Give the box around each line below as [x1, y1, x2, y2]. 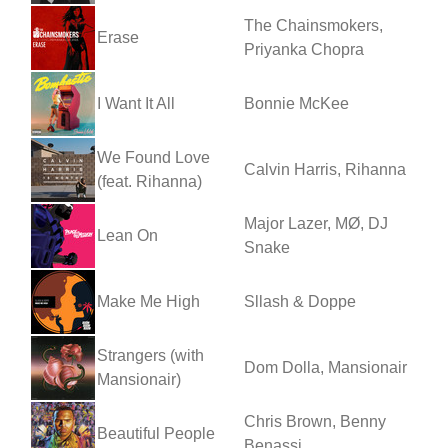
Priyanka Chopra [244, 40, 364, 58]
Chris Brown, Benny [244, 412, 386, 430]
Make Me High [97, 292, 200, 310]
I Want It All [97, 94, 175, 112]
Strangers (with [97, 346, 204, 364]
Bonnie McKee [244, 94, 349, 112]
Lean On [97, 226, 158, 244]
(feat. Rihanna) [97, 172, 202, 190]
